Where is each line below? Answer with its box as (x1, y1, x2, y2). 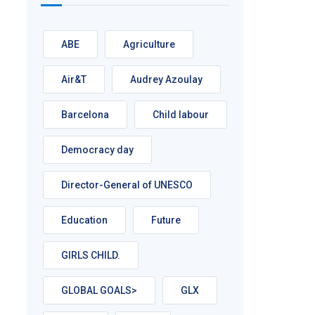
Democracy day (60, 144, 134, 155)
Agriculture (122, 39, 175, 50)
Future (150, 214, 181, 226)
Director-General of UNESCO (60, 179, 193, 191)
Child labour (152, 109, 209, 120)
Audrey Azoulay (129, 74, 202, 85)
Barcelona (60, 109, 109, 120)
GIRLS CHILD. (60, 250, 120, 261)
